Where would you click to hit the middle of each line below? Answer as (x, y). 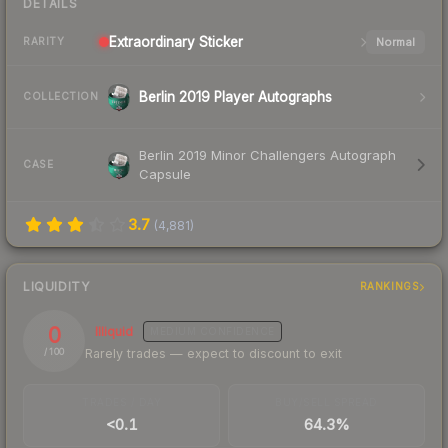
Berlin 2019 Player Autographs (235, 96)
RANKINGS (389, 286)
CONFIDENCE (235, 331)
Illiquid (114, 331)
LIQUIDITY (56, 286)
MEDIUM (173, 331)
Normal (395, 41)
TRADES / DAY (121, 401)
